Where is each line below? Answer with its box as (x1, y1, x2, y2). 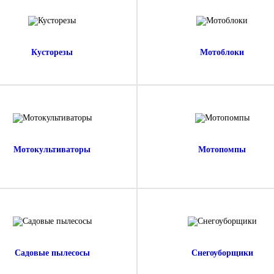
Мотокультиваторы (13, 145, 91, 154)
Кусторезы (31, 48, 73, 57)
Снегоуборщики (191, 248, 253, 257)
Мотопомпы (198, 145, 246, 154)
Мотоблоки (200, 48, 244, 57)
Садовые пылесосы (14, 248, 90, 257)
